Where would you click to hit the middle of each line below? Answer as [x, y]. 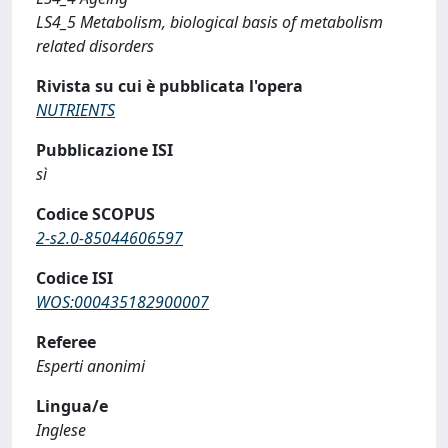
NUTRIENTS [75, 109]
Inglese [61, 429]
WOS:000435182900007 [122, 301]
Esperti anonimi [90, 365]
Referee [66, 341]
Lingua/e [72, 405]
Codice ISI [74, 277]
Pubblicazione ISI [104, 149]
